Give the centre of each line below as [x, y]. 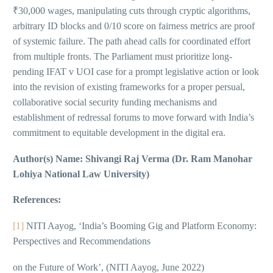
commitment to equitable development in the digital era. [119, 133]
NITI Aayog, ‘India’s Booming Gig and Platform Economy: [140, 225]
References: [37, 200]
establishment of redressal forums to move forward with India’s [133, 118]
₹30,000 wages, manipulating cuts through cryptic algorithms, [132, 11]
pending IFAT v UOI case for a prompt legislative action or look [136, 72]
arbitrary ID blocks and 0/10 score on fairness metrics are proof [134, 26]
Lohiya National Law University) [81, 174]
